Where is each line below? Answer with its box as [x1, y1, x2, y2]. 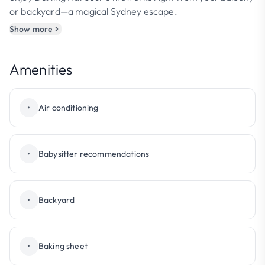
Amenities [9, 60, 73, 78]
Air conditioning [38, 102, 99, 113]
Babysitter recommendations [38, 148, 150, 159]
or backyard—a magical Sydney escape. [9, 5, 177, 17]
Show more [9, 24, 53, 34]
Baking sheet [38, 241, 88, 251]
